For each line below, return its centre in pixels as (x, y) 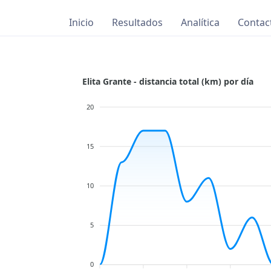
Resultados (137, 23)
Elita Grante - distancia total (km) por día (168, 81)
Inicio (81, 23)
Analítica (200, 23)
